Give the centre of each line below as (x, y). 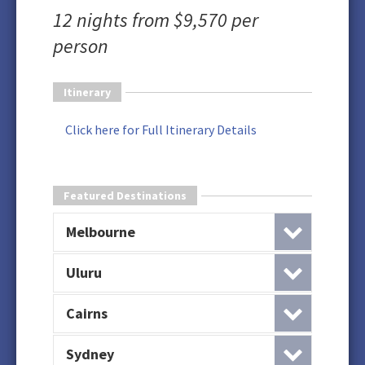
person (81, 46)
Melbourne (101, 232)
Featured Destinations (125, 196)
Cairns (87, 313)
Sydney (90, 354)
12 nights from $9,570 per (156, 20)
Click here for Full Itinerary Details (161, 130)
